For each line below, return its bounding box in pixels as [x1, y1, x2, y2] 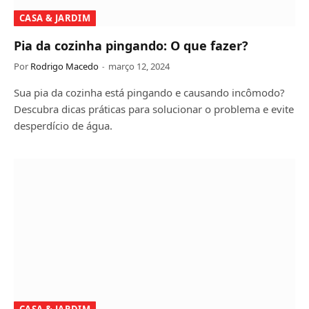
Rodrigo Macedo [30, 60, 99, 72]
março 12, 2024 [108, 60, 170, 72]
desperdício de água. [14, 119, 112, 132]
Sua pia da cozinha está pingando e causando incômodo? [14, 86, 285, 99]
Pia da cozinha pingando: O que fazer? [14, 37, 248, 54]
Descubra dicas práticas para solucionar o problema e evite [14, 102, 294, 116]
